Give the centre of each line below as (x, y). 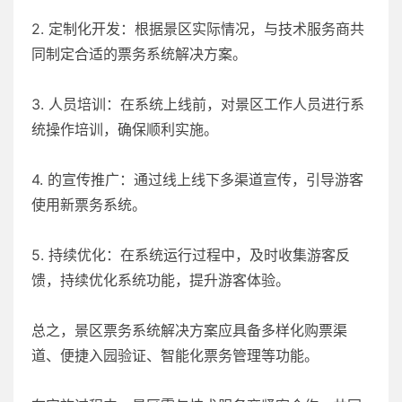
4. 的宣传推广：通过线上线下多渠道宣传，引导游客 (197, 179)
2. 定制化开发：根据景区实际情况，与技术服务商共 (198, 28)
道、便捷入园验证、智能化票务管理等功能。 (175, 355)
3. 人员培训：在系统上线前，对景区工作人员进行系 (198, 104)
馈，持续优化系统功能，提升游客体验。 (161, 280)
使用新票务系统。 (89, 204)
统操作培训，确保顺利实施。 (125, 129)
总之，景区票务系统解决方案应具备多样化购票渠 (189, 330)
